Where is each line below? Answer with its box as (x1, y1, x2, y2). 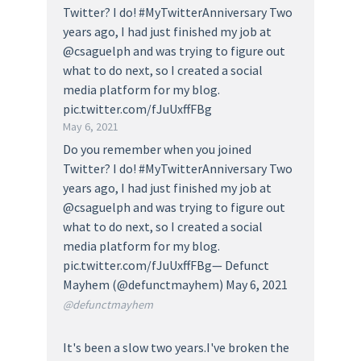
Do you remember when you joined (63, 140, 251, 157)
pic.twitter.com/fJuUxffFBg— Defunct (63, 256, 269, 273)
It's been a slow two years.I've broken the (63, 338, 289, 355)
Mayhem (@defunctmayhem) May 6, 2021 (63, 276, 288, 293)
